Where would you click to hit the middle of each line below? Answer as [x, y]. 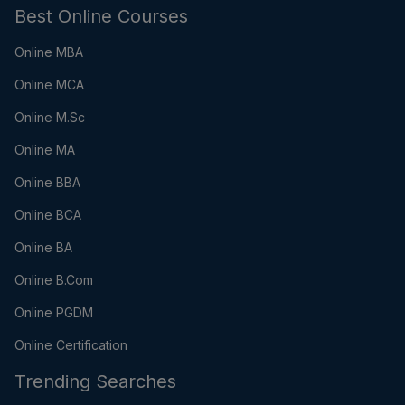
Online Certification [71, 345]
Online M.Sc [50, 118]
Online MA [45, 150]
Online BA [43, 248]
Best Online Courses [101, 17]
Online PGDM [54, 313]
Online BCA [48, 215]
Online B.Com [54, 280]
